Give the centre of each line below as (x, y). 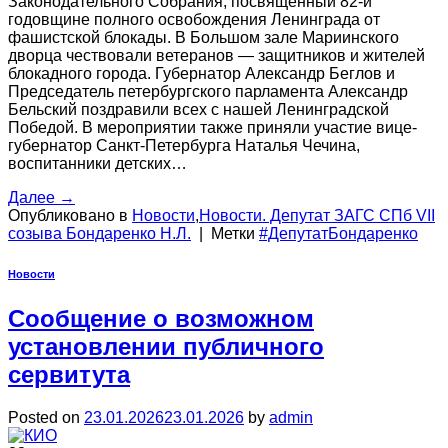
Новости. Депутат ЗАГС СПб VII (317, 215)
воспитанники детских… (97, 163)
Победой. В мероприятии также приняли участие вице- (212, 127)
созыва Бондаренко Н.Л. (99, 233)
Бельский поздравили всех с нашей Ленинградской (198, 109)
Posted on (46, 417)
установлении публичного (166, 346)
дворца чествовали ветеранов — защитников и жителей (216, 55)
